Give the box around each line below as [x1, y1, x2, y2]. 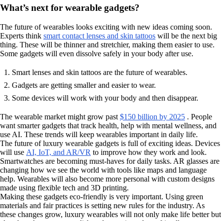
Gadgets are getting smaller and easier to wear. [12, 80, 156, 89]
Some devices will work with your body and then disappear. [12, 93, 198, 102]
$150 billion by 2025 [120, 112, 185, 121]
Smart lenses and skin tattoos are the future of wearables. [12, 68, 187, 76]
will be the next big [155, 31, 217, 40]
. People [185, 112, 212, 121]
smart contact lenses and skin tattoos [43, 31, 155, 40]
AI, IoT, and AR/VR [26, 147, 91, 156]
